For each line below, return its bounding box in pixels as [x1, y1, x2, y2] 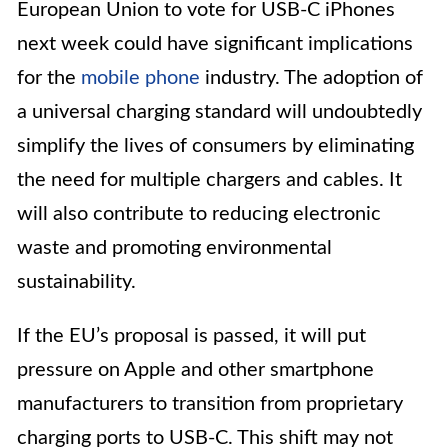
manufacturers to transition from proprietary [17, 394, 403, 415]
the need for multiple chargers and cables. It [17, 170, 402, 191]
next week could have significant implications [17, 34, 413, 55]
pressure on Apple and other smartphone [17, 360, 374, 381]
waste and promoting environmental [17, 238, 332, 259]
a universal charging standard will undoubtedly [17, 102, 422, 123]
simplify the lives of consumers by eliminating [17, 136, 414, 157]
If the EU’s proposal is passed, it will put [17, 326, 366, 347]
